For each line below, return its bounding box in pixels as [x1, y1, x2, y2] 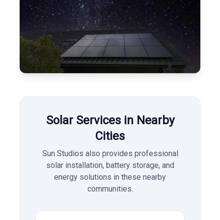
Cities [95, 129, 125, 143]
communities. [87, 184, 133, 193]
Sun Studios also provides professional [42, 149, 178, 158]
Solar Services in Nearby [46, 113, 174, 127]
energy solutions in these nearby [54, 172, 166, 182]
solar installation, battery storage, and [46, 161, 174, 170]
